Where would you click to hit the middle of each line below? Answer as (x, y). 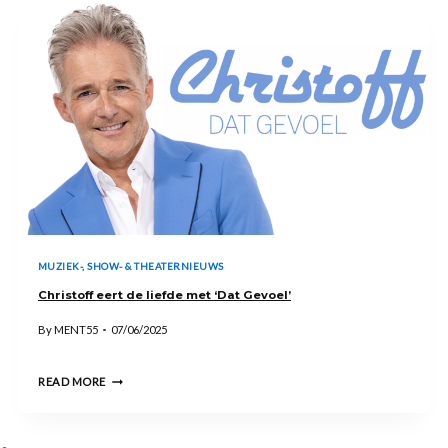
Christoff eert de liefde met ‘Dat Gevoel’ (164, 294)
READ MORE (72, 382)
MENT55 (76, 330)
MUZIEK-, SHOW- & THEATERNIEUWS (131, 266)
